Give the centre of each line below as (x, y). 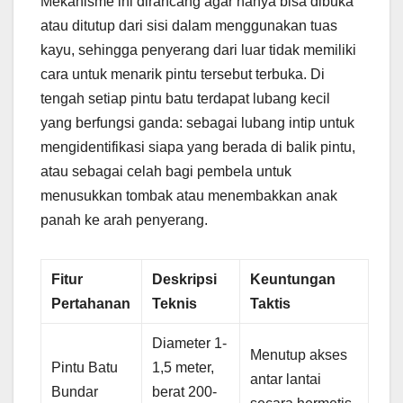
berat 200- (185, 391)
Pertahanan (91, 303)
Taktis (271, 303)
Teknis (175, 303)
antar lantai (286, 379)
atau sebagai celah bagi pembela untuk (166, 171)
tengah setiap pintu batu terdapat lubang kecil (185, 98)
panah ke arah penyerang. (124, 219)
